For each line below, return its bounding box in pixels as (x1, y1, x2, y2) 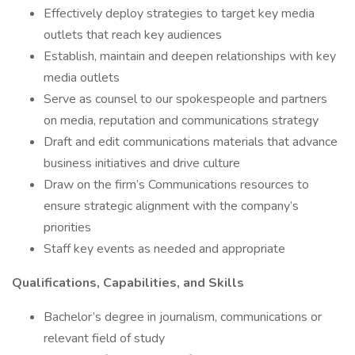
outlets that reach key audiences (44, 26, 222, 44)
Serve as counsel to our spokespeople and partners (44, 90, 327, 108)
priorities (44, 219, 91, 236)
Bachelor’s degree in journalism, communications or (44, 308, 322, 326)
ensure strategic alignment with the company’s (44, 197, 299, 215)
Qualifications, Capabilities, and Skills (12, 274, 244, 292)
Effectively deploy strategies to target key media (44, 5, 315, 22)
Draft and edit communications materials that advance (44, 133, 338, 151)
